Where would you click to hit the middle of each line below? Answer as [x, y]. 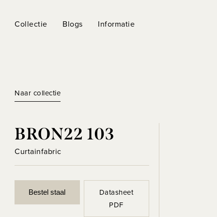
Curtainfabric [38, 152]
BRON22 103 [64, 134]
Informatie [116, 24]
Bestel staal [47, 192]
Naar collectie [38, 93]
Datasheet [116, 193]
